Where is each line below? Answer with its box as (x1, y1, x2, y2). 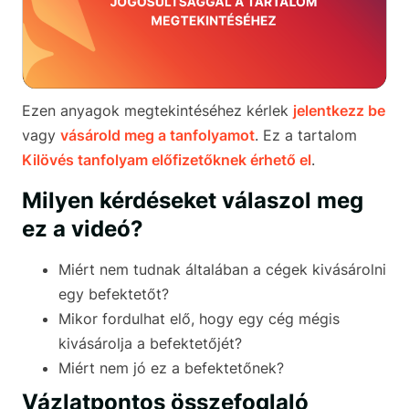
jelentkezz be (293, 101, 385, 121)
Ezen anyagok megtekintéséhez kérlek (22, 101, 293, 121)
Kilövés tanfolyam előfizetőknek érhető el (22, 151, 311, 170)
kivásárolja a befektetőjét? (58, 334, 242, 353)
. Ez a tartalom (255, 126, 357, 145)
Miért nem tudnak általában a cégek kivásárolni (58, 260, 386, 279)
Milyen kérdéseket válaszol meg (22, 187, 363, 215)
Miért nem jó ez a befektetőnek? (58, 359, 284, 378)
